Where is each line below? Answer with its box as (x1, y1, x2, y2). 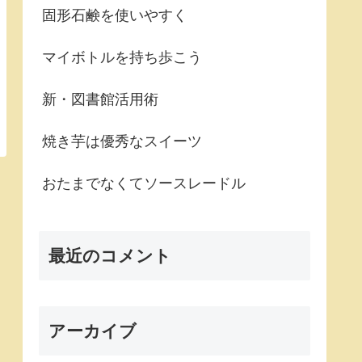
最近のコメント (48, 246, 171, 265)
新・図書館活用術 (42, 91, 158, 108)
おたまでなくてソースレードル (42, 175, 246, 192)
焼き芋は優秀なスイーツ (42, 133, 202, 150)
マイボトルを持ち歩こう (42, 49, 202, 66)
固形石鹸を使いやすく (42, 7, 187, 24)
